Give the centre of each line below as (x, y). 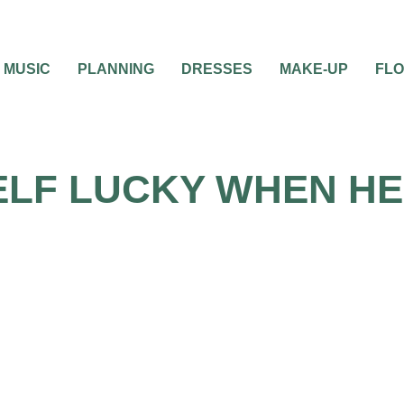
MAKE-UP (314, 69)
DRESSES (217, 69)
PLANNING (116, 69)
